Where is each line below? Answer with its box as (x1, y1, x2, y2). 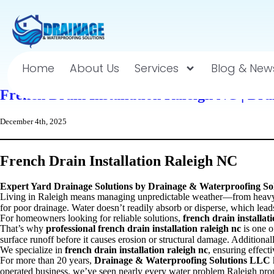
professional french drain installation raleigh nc (46, 223, 241, 234)
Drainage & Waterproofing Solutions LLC (94, 254, 270, 265)
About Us (70, 61, 119, 76)
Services (135, 61, 179, 76)
